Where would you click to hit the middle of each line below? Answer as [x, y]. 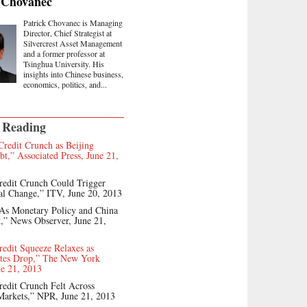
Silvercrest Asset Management [73, 43]
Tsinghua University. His [64, 63]
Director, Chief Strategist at [67, 33]
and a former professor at [64, 53]
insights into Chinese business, [73, 74]
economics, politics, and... [65, 84]
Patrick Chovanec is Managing [73, 22]
